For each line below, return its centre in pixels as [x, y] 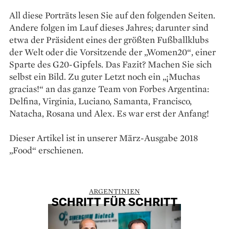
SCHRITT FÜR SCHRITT [114, 201]
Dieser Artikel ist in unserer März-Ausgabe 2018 [104, 138]
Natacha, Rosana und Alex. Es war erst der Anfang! [109, 113]
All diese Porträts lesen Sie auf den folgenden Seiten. [112, 15]
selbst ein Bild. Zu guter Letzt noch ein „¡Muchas [105, 76]
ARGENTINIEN [114, 191]
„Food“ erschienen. [46, 150]
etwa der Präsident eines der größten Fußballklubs [109, 39]
